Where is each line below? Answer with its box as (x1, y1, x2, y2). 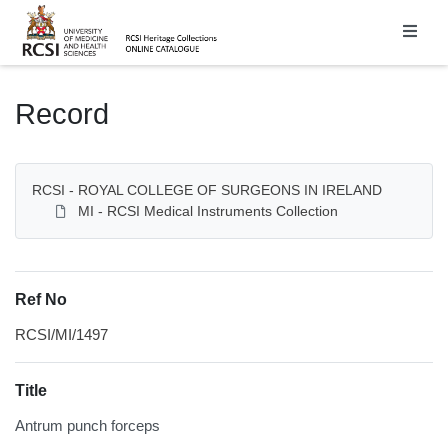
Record (15, 97, 109, 130)
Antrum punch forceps (15, 416, 160, 434)
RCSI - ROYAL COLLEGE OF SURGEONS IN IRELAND (32, 181, 382, 198)
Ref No (15, 290, 67, 308)
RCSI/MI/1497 (15, 325, 108, 343)
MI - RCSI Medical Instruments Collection (78, 202, 338, 219)
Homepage (15, 2, 94, 19)
